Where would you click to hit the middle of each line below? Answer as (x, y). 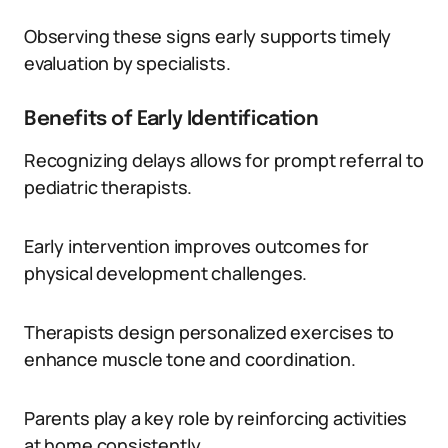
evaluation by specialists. (127, 63)
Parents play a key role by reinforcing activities (216, 418)
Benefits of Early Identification (171, 119)
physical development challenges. (166, 273)
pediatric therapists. (108, 187)
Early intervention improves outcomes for (196, 246)
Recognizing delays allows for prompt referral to (224, 160)
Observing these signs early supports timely (208, 36)
